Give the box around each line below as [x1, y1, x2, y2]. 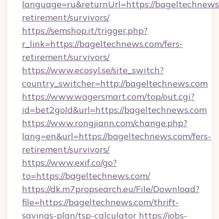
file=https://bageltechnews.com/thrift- [22, 197, 179, 208]
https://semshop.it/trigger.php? [22, 25, 148, 36]
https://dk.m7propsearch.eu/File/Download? [22, 183, 199, 195]
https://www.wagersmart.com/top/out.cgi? [22, 91, 195, 102]
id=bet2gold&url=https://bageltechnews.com [22, 104, 207, 115]
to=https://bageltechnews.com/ [22, 170, 150, 181]
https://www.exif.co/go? [22, 157, 117, 168]
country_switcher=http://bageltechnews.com [22, 78, 208, 89]
